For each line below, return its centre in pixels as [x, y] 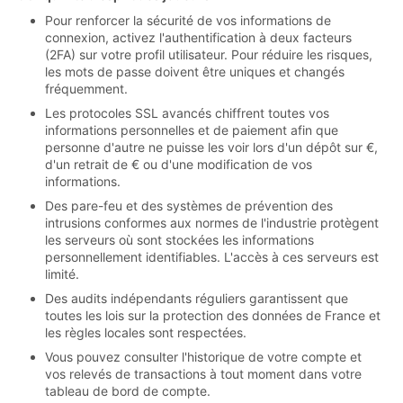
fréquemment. [86, 88]
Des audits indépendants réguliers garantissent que [197, 298]
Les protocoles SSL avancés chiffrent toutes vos [187, 112]
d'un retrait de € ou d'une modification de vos [179, 164]
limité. [62, 273]
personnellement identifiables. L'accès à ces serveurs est [212, 256]
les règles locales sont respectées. [146, 332]
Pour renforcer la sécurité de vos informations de [188, 20]
